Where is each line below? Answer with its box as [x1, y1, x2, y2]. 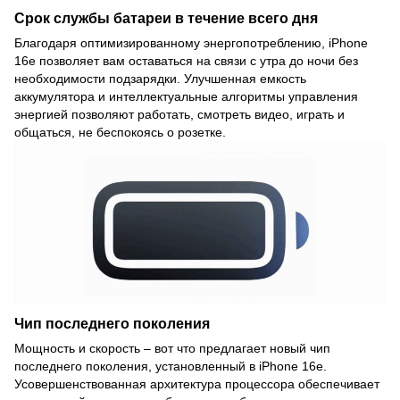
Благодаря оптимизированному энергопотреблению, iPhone [14, 36, 368, 51]
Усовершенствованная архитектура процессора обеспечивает [14, 377, 379, 392]
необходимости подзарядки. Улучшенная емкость [14, 71, 306, 87]
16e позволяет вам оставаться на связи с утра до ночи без [14, 54, 358, 69]
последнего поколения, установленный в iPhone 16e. [14, 359, 327, 374]
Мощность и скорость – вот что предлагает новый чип [14, 341, 330, 356]
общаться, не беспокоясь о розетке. [14, 125, 226, 140]
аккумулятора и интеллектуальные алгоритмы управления [14, 89, 358, 104]
